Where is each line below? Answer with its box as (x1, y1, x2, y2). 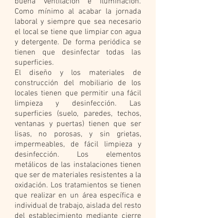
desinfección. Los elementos (15, 150, 141, 160)
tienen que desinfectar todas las (15, 48, 141, 57)
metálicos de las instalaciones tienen (15, 160, 141, 170)
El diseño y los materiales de (15, 68, 141, 78)
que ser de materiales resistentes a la (15, 170, 141, 180)
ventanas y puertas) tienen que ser (15, 119, 141, 129)
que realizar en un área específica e (15, 191, 141, 200)
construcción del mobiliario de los (15, 78, 141, 88)
